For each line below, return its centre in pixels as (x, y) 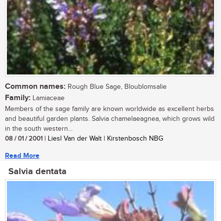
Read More (22, 156)
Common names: (35, 87)
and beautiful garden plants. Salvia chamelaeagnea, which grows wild (110, 119)
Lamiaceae (48, 98)
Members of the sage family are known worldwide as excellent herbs (110, 109)
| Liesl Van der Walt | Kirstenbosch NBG (103, 139)
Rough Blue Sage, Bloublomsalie (116, 87)
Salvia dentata (37, 172)
